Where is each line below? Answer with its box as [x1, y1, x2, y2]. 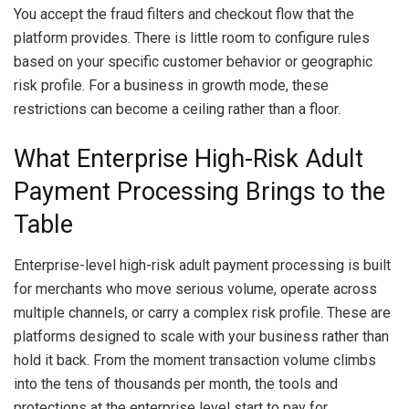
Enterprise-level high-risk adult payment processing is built [14, 256, 391, 274]
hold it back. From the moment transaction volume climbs [14, 351, 376, 369]
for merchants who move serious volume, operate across [14, 279, 377, 298]
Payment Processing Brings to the [14, 176, 385, 206]
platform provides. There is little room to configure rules [14, 29, 370, 47]
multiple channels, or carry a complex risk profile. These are [14, 303, 391, 321]
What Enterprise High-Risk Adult [14, 143, 363, 173]
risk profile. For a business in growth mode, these [14, 77, 329, 95]
